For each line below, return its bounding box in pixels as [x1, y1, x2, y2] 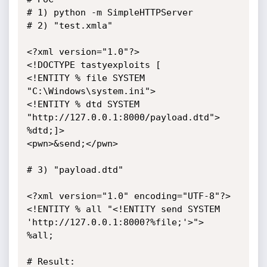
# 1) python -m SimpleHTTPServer [26, 7, 193, 18]
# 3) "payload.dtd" [26, 164, 123, 175]
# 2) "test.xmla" [26, 20, 113, 31]
